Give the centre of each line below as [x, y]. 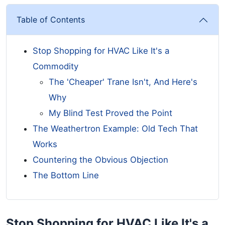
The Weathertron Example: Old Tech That [115, 129]
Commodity [55, 66]
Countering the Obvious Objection [100, 160]
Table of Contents [51, 20]
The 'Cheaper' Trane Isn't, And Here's [123, 82]
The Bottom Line [66, 175]
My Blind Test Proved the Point [110, 113]
